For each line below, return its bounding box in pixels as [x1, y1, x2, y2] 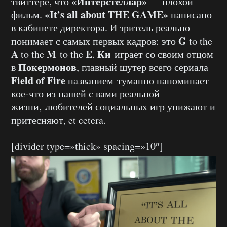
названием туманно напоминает [68, 73, 209, 87]
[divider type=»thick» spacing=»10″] [11, 139, 163, 153]
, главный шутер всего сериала [77, 60, 208, 74]
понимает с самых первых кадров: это [11, 33, 178, 48]
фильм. [11, 7, 45, 21]
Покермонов [18, 59, 77, 74]
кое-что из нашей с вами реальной [11, 86, 160, 100]
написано [168, 7, 212, 21]
